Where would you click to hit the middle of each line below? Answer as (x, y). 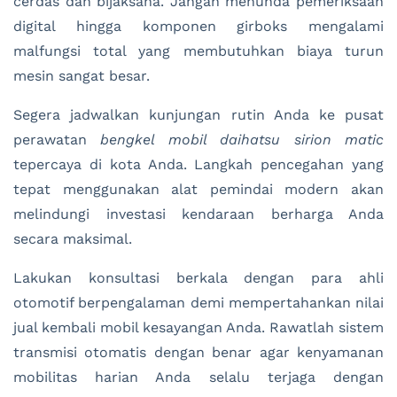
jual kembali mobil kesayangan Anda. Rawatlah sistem (198, 328)
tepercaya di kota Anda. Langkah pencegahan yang (198, 165)
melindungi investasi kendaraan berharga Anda (198, 214)
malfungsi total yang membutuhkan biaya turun (198, 51)
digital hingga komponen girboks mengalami (198, 27)
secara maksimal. (73, 239)
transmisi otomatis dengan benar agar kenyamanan (198, 353)
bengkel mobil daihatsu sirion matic (242, 140)
